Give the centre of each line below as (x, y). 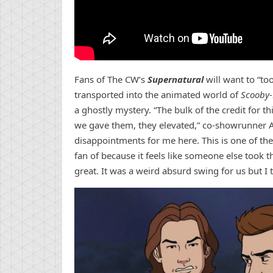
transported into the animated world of (158, 95)
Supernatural (175, 80)
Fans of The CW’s (111, 80)
